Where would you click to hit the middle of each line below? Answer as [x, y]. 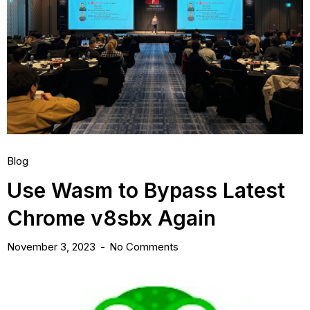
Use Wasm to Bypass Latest [146, 190]
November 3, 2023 [53, 246]
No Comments [144, 246]
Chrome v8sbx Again [111, 218]
